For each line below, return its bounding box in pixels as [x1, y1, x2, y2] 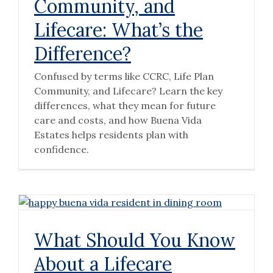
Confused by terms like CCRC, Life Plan [34, 69, 214, 82]
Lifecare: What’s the [34, 18, 203, 41]
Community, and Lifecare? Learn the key [34, 84, 222, 97]
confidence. [34, 143, 89, 155]
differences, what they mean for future [34, 99, 216, 112]
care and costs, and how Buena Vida [34, 113, 202, 126]
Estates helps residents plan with [34, 128, 188, 141]
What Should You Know [34, 228, 235, 252]
